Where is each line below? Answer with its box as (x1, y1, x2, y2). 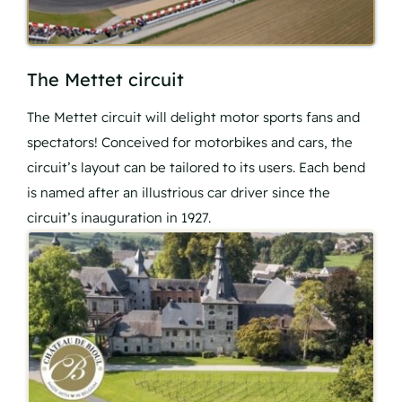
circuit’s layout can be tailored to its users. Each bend (27, 159, 365, 177)
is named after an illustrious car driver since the (27, 184, 330, 202)
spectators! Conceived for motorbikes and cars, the (27, 134, 353, 152)
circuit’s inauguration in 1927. (27, 209, 211, 227)
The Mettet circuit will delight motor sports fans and (27, 109, 360, 127)
